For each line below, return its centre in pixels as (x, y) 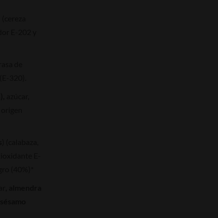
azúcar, (18, 96)
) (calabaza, (20, 142)
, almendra (23, 187)
